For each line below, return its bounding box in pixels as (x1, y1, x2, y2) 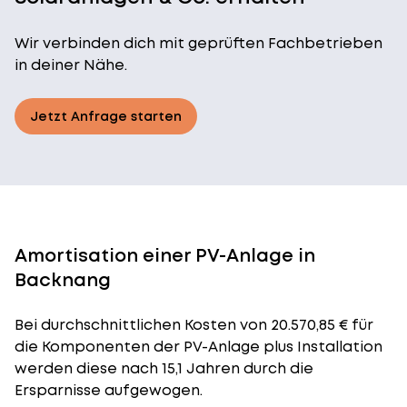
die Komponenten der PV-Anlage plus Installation (15, 336, 382, 357)
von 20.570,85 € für (236, 314, 373, 335)
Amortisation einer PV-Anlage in (15, 243, 315, 268)
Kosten (184, 314, 236, 335)
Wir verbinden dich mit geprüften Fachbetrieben (15, 33, 382, 54)
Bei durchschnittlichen (15, 314, 184, 335)
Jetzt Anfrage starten (30, 107, 182, 125)
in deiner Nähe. (15, 55, 127, 75)
